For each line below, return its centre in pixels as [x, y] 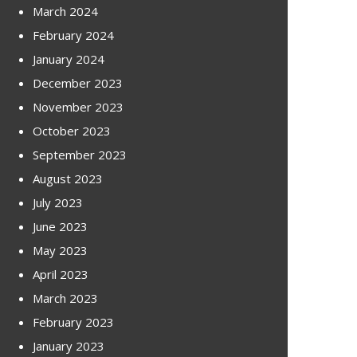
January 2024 [69, 59]
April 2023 [61, 274]
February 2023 [73, 322]
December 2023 [78, 82]
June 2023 [60, 226]
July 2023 [58, 202]
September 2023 [80, 154]
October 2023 [72, 130]
